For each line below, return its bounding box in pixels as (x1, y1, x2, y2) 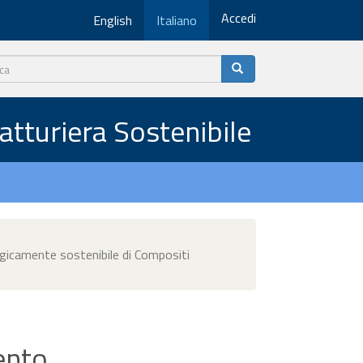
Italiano (156, 11, 197, 30)
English (93, 11, 132, 30)
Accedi (221, 8, 256, 28)
